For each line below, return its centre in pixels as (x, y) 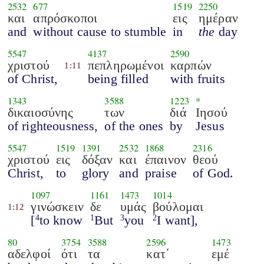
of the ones (134, 126)
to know (61, 220)
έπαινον (166, 159)
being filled (118, 78)
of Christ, (33, 78)
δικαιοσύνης (40, 112)
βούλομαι (178, 206)
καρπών (191, 65)
